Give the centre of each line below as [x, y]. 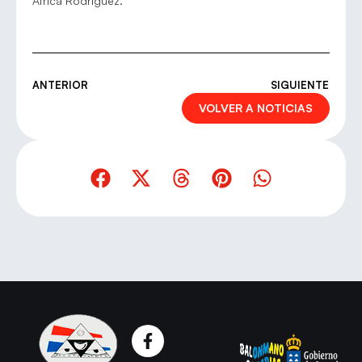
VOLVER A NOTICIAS [256, 107]
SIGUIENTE [300, 84]
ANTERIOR [60, 84]
